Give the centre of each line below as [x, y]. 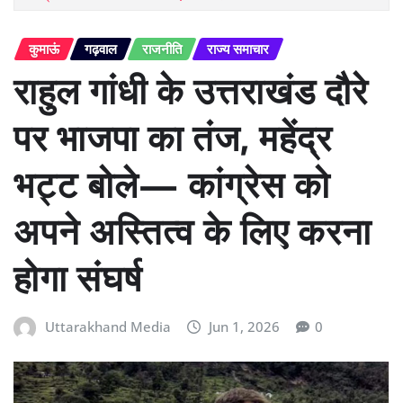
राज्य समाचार [238, 48]
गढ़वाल [101, 48]
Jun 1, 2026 [245, 327]
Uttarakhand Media [107, 327]
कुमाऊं [44, 48]
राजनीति [162, 48]
